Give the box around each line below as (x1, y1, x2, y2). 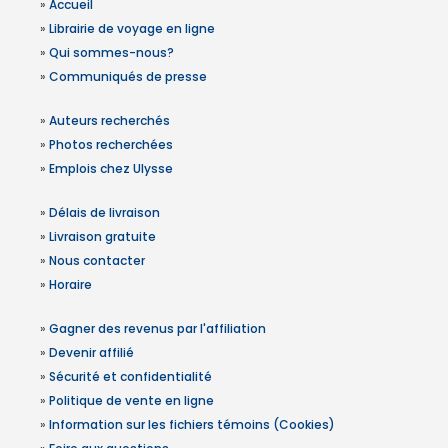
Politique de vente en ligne (49, 392, 214, 409)
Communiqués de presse (49, 68, 207, 85)
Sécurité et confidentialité (49, 368, 212, 385)
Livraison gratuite (49, 228, 156, 245)
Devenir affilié (49, 344, 134, 361)
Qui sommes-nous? (49, 44, 174, 61)
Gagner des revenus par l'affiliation (49, 320, 266, 337)
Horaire (49, 276, 92, 293)
